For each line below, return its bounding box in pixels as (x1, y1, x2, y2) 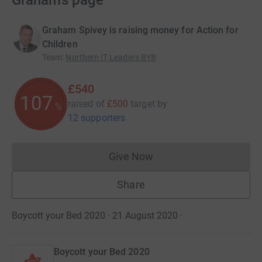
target (130, 98, 155, 109)
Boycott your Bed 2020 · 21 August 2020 (12, 210, 178, 221)
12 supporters (68, 112, 126, 123)
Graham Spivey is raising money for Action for (42, 25, 239, 36)
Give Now (108, 150, 154, 163)
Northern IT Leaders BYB (65, 53, 157, 62)
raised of (68, 98, 105, 109)
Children (42, 39, 78, 50)
